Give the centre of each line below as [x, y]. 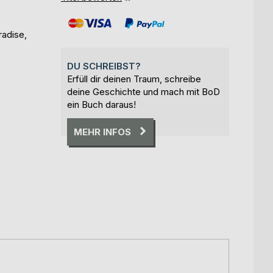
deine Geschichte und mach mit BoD [144, 91]
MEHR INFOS [102, 132]
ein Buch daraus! [101, 104]
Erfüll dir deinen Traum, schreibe [134, 79]
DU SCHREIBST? [104, 66]
